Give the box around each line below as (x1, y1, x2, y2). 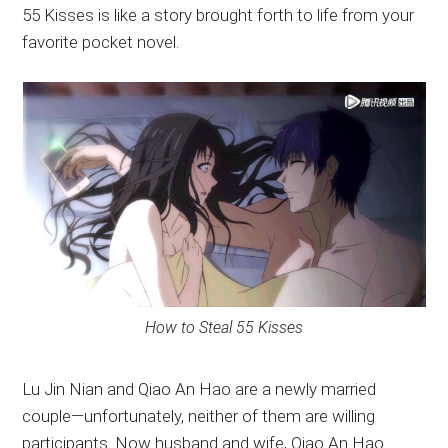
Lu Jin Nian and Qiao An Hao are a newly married (22, 379, 377, 400)
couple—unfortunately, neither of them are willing (22, 406, 376, 427)
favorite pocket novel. (22, 32, 180, 53)
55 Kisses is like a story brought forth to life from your (22, 5, 415, 26)
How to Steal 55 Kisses (145, 318, 303, 338)
